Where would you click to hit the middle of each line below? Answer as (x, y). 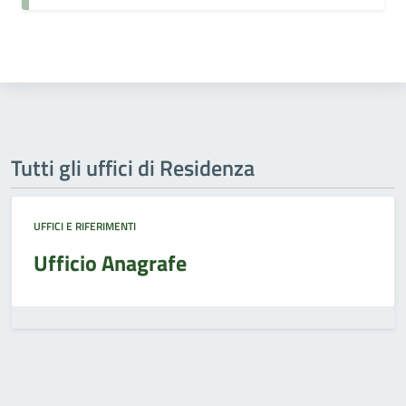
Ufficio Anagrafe (110, 263)
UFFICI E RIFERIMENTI (85, 226)
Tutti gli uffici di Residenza (133, 168)
